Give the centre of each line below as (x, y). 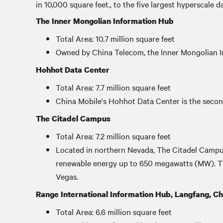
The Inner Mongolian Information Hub (105, 21)
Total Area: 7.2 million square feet (113, 136)
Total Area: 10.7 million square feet (115, 38)
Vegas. (67, 176)
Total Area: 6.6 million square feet (114, 212)
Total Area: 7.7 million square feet (113, 87)
